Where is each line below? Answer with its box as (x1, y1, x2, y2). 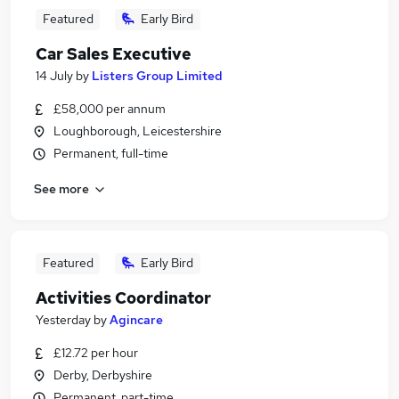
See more (34, 180, 89, 197)
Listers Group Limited (92, 68, 223, 84)
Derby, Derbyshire (53, 367, 152, 383)
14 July (36, 68, 73, 84)
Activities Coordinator (36, 288, 211, 308)
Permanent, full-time (53, 145, 168, 161)
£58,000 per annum (53, 101, 166, 117)
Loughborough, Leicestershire (53, 123, 222, 139)
